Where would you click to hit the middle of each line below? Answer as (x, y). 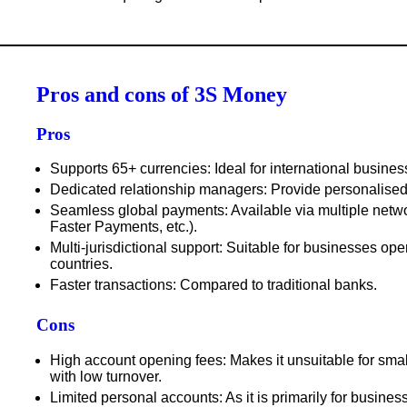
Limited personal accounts (134, 397)
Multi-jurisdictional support (134, 248)
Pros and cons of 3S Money (162, 94)
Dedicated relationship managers (157, 190)
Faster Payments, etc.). (124, 227)
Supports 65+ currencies (129, 169)
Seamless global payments (137, 211)
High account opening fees (136, 360)
